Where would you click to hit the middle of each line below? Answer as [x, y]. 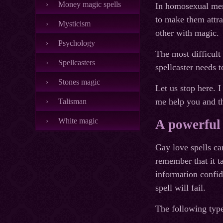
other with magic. [187, 33]
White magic [78, 121]
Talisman [72, 101]
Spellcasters [77, 62]
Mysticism [74, 24]
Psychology [77, 43]
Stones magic [79, 82]
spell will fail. [180, 188]
